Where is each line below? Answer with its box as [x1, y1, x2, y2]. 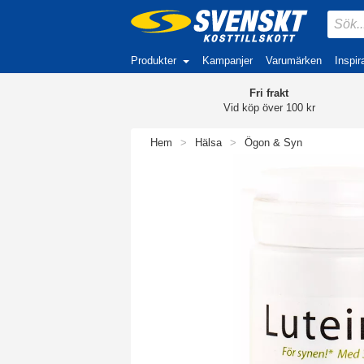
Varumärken [266, 54, 322, 67]
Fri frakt [249, 87, 289, 99]
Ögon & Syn [245, 136, 302, 149]
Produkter [131, 54, 176, 67]
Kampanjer [202, 54, 253, 67]
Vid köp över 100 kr [223, 102, 315, 114]
